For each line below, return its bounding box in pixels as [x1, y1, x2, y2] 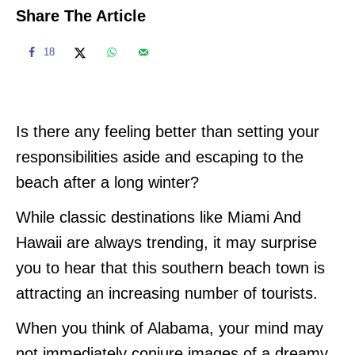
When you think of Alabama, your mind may [16, 319, 323, 337]
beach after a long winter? [16, 173, 199, 191]
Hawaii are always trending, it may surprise [16, 233, 317, 251]
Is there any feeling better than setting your [16, 122, 319, 140]
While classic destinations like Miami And [16, 208, 301, 226]
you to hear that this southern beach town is [16, 258, 325, 277]
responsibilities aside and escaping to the [16, 147, 303, 166]
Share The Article [16, 6, 146, 25]
